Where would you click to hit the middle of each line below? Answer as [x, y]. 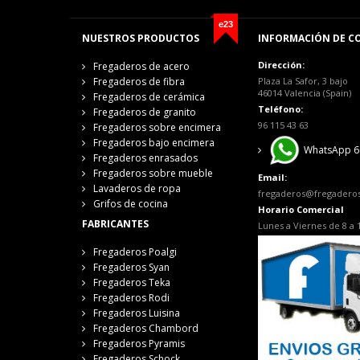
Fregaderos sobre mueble [153, 173]
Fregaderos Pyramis [139, 343]
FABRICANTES [115, 223]
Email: [273, 178]
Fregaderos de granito [145, 112]
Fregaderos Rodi [131, 297]
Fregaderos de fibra [139, 81]
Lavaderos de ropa [137, 188]
